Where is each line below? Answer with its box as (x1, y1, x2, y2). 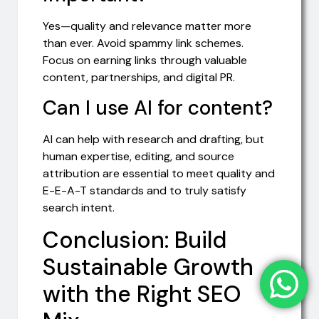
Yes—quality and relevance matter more (43, 18, 251, 33)
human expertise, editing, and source (43, 149, 234, 164)
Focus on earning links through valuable (43, 52, 247, 68)
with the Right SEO (43, 279, 241, 310)
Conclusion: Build (43, 225, 226, 256)
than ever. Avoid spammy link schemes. (43, 35, 244, 51)
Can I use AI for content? (43, 95, 273, 122)
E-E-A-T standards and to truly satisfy (43, 183, 246, 199)
